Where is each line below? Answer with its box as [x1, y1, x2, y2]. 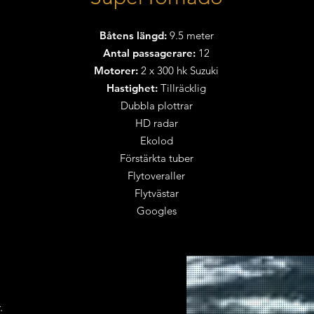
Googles [136, 204, 177, 217]
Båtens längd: [99, 29, 167, 42]
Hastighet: [107, 81, 161, 95]
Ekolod [139, 134, 173, 147]
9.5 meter [166, 29, 214, 42]
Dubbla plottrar [120, 99, 193, 112]
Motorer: [94, 64, 142, 77]
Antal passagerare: [103, 46, 196, 60]
